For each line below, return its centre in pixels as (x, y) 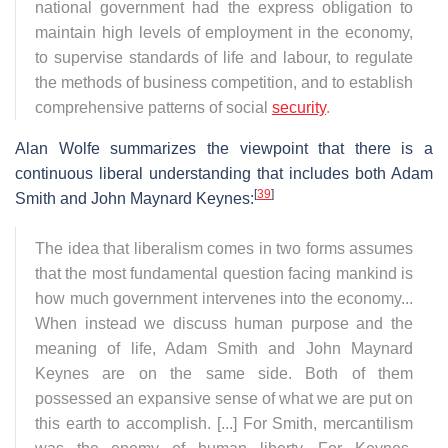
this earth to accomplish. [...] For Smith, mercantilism (224, 424)
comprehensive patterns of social (153, 108)
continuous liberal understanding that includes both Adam (224, 174)
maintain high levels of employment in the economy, (224, 33)
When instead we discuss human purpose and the (224, 324)
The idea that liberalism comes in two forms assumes (224, 249)
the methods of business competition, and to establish (224, 83)
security (299, 108)
